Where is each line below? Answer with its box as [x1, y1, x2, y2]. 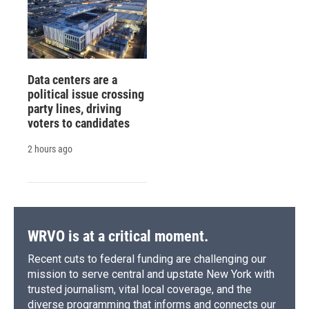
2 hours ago [28, 143, 72, 155]
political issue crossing [28, 87, 144, 102]
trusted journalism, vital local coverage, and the [28, 283, 252, 297]
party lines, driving [28, 101, 121, 117]
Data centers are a [28, 72, 117, 88]
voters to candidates [28, 116, 130, 131]
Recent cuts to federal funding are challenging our [28, 252, 266, 266]
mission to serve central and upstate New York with [28, 268, 275, 281]
